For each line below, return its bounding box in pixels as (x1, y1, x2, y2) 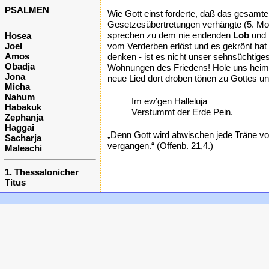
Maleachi (5, 143, 42, 153)
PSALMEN (5, 5, 49, 15)
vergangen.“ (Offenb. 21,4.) (107, 141, 213, 151)
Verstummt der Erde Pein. (131, 107, 233, 117)
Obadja (5, 61, 35, 71)
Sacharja (5, 133, 41, 143)
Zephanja (5, 112, 43, 122)
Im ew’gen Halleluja (131, 96, 207, 106)
